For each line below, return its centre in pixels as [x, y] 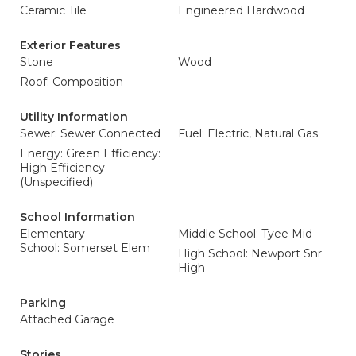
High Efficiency [62, 168]
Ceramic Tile [53, 10]
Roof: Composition [72, 82]
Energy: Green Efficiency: [90, 153]
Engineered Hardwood [241, 10]
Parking [43, 303]
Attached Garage [67, 319]
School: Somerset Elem [85, 248]
